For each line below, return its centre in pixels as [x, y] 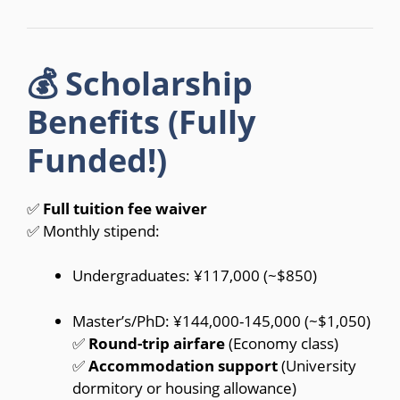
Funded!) [97, 160]
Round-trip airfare [157, 343]
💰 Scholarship [140, 83]
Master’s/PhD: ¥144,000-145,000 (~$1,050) [221, 321]
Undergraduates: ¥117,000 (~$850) [195, 276]
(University [317, 365]
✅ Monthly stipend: [93, 230]
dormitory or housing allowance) [184, 387]
